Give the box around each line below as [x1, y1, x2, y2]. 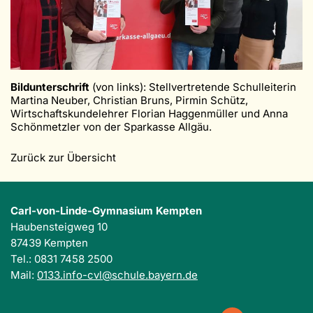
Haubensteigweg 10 [10, 220, 108, 234]
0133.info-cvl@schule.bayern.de [37, 268, 198, 282]
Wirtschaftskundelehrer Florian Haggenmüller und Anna [10, 107, 288, 121]
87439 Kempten [10, 236, 88, 250]
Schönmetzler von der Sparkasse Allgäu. [10, 120, 212, 134]
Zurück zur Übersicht [10, 151, 116, 165]
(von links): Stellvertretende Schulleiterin [89, 80, 296, 94]
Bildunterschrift [10, 80, 89, 94]
